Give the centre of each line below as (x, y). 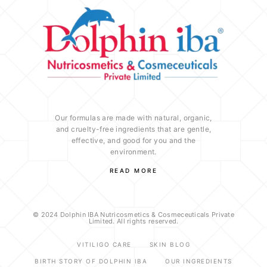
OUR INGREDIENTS (199, 261)
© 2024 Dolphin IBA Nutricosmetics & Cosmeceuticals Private (133, 215)
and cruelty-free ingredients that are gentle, (133, 129)
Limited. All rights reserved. (133, 221)
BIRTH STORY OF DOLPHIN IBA (91, 261)
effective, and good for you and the (133, 141)
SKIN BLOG (170, 245)
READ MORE (133, 171)
